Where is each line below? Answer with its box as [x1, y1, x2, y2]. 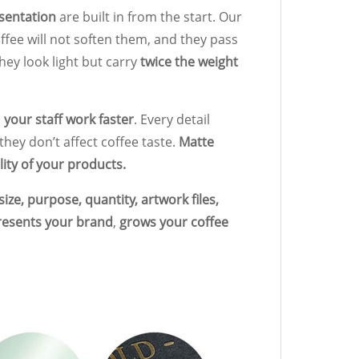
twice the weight [140, 52, 238, 71]
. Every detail [134, 110, 210, 128]
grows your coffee [119, 212, 228, 231]
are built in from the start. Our [56, 7, 242, 26]
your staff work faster [4, 110, 134, 128]
